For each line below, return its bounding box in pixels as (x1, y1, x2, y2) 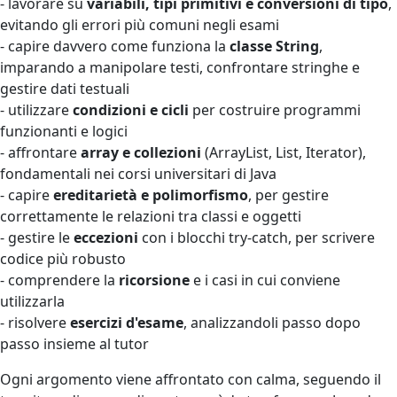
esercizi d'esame (70, 312, 183, 332)
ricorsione (119, 269, 190, 290)
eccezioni (74, 227, 138, 247)
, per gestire (248, 184, 329, 205)
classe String (230, 35, 319, 56)
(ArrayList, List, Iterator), (201, 142, 366, 162)
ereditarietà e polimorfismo (53, 184, 248, 205)
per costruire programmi (189, 99, 361, 120)
